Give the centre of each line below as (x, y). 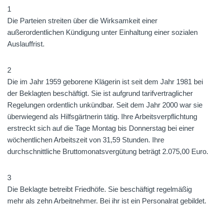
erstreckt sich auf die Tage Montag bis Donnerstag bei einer (101, 128)
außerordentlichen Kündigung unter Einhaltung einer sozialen (102, 32)
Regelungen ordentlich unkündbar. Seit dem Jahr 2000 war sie (105, 105)
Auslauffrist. (26, 44)
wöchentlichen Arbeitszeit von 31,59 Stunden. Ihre (86, 140)
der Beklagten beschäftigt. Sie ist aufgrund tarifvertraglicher (100, 93)
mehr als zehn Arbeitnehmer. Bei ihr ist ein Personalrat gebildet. (107, 201)
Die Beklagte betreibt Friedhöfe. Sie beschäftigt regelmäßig (100, 189)
